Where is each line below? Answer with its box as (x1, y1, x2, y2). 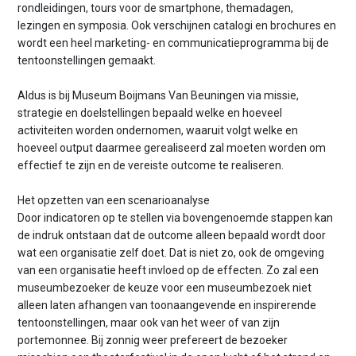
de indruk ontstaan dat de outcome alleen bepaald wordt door (17, 229, 327, 242)
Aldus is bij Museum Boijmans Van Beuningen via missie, (17, 89, 300, 102)
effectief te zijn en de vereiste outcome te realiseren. (17, 159, 284, 172)
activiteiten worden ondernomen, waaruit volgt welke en (17, 124, 299, 137)
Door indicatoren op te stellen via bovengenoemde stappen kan (17, 211, 334, 225)
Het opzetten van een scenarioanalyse (17, 194, 211, 207)
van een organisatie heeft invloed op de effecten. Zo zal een (17, 264, 319, 277)
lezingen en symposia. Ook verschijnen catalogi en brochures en (17, 18, 337, 32)
